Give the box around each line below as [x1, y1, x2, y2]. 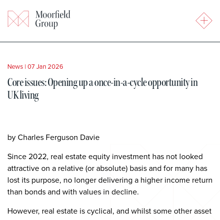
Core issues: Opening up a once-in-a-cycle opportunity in [7, 75, 197, 89]
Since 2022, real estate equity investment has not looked [7, 151, 203, 162]
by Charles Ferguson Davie [7, 132, 100, 142]
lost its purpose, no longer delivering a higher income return [7, 174, 213, 185]
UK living [7, 88, 39, 102]
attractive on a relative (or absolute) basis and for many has [7, 163, 207, 173]
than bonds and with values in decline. [7, 186, 139, 197]
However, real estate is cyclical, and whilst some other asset [7, 205, 212, 216]
